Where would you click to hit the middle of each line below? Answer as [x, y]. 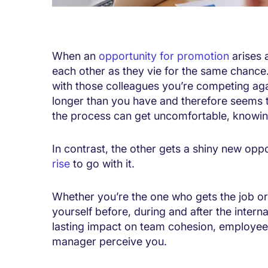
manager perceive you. [109, 242]
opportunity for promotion [164, 56]
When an [75, 56]
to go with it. [102, 164]
